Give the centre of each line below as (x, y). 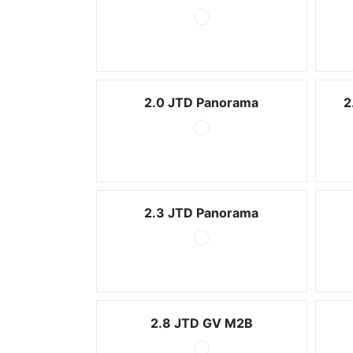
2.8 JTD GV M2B (201, 323)
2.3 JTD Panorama (202, 213)
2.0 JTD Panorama (202, 102)
